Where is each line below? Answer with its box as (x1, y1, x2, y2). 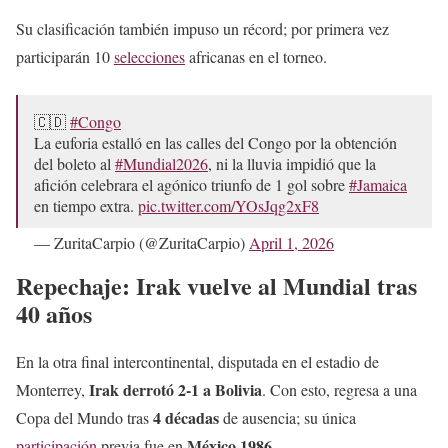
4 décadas (153, 406, 223, 430)
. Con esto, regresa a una (262, 379, 417, 401)
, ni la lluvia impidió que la (208, 153, 376, 175)
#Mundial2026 (115, 153, 208, 175)
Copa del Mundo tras (16, 407, 153, 429)
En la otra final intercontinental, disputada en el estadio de (16, 351, 379, 373)
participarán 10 (16, 46, 114, 68)
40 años (16, 296, 92, 332)
